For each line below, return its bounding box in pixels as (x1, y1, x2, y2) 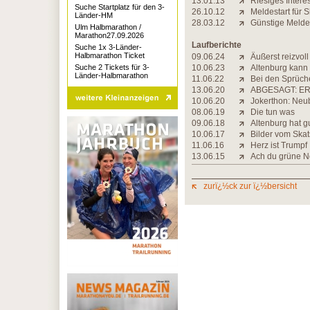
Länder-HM (75, 11, 113, 19)
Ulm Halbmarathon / (75, 23, 141, 31)
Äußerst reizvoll (250, 52, 309, 62)
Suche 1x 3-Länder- (75, 43, 142, 51)
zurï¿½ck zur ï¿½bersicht (203, 181, 297, 191)
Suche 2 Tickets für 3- (75, 63, 149, 71)
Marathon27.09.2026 (75, 31, 144, 39)
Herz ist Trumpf (250, 140, 307, 150)
